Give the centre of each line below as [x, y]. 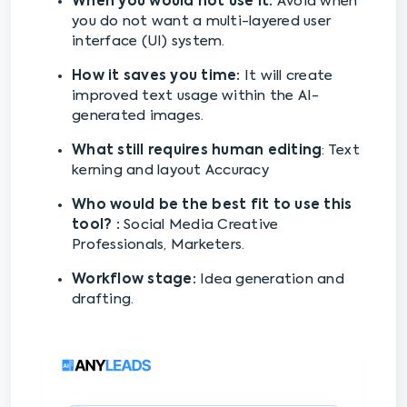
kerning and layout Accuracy [170, 171]
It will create [287, 76]
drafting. [103, 300]
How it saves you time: [156, 76]
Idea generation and [272, 280]
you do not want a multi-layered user [201, 22]
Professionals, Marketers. [159, 245]
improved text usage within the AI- [196, 96]
